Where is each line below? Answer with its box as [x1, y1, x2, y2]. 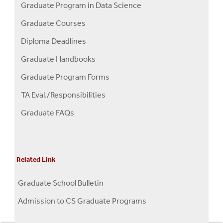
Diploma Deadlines [21, 36, 86, 46]
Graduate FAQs [21, 108, 74, 117]
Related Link [16, 155, 55, 164]
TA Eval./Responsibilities [21, 90, 106, 100]
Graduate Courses [21, 18, 86, 28]
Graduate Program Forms [21, 72, 110, 82]
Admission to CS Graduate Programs [18, 196, 146, 206]
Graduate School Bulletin [18, 178, 104, 188]
